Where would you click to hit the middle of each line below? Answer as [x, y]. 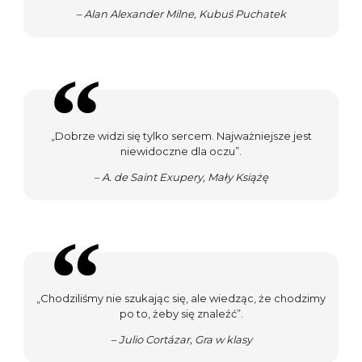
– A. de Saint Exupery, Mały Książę [181, 177]
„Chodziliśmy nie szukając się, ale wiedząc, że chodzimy [181, 299]
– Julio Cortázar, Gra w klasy [181, 340]
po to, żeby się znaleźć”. [181, 314]
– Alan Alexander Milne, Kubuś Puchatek [181, 14]
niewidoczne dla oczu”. [181, 151]
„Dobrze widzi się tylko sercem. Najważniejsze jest [181, 135]
